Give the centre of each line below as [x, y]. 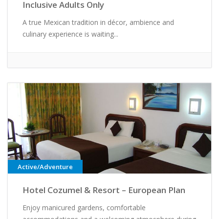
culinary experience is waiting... [70, 34]
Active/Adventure [45, 167]
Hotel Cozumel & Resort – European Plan [104, 190]
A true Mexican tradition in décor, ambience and [98, 22]
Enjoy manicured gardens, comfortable [84, 208]
